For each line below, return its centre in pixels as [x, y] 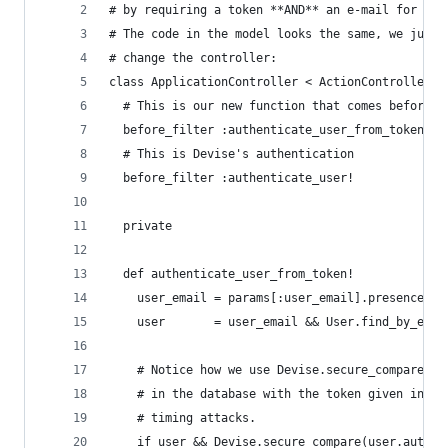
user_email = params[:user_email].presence [266, 297]
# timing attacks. [182, 417]
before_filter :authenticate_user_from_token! [270, 129]
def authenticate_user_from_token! [231, 273]
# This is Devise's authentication [231, 153]
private [140, 225]
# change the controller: [193, 57]
